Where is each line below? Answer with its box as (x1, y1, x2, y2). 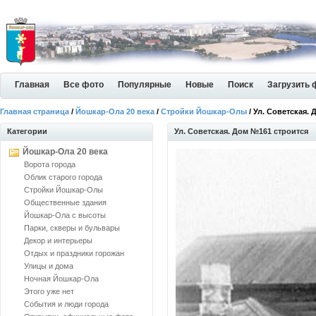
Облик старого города (24, 173, 102, 181)
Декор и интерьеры (24, 236, 92, 245)
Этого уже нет (24, 287, 74, 296)
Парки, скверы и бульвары (24, 224, 120, 232)
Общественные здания (24, 198, 107, 207)
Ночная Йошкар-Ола (24, 274, 99, 283)
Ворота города (24, 160, 75, 169)
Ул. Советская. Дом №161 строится (174, 127, 308, 135)
